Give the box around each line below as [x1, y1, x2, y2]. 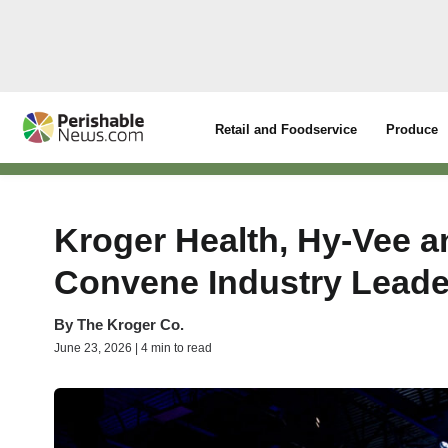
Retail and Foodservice [215, 122, 358, 137]
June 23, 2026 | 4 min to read [54, 341, 212, 355]
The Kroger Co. [77, 316, 184, 333]
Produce [386, 122, 439, 137]
